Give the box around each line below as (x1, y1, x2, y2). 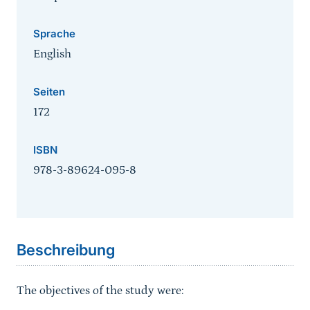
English (33, 47, 71, 62)
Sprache (33, 27, 75, 41)
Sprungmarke (20, 203, 89, 218)
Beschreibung (17, 241, 115, 259)
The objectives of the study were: (17, 284, 184, 298)
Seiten (33, 85, 65, 99)
